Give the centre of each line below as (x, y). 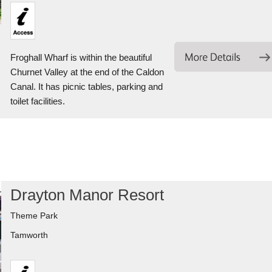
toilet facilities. (37, 101)
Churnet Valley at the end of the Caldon (87, 72)
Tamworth (29, 235)
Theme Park (34, 216)
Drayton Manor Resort (87, 195)
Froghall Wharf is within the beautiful (81, 57)
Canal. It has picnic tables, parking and (86, 87)
